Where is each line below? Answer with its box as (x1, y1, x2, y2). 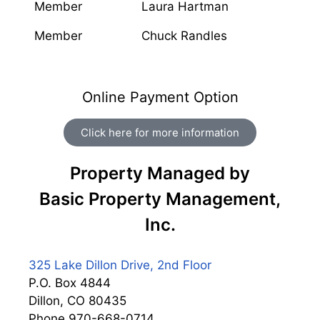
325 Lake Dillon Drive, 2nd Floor (29, 258, 211, 272)
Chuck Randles (141, 28, 227, 43)
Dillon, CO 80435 (29, 294, 126, 308)
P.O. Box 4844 (29, 276, 111, 290)
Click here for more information (81, 126, 239, 139)
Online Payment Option (81, 89, 239, 106)
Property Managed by (70, 163, 250, 184)
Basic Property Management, (39, 189, 281, 209)
